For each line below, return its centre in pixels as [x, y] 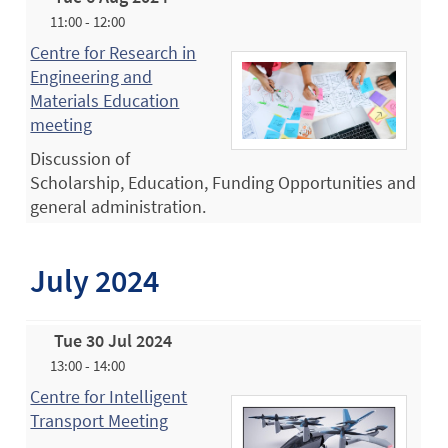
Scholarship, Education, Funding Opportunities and [223, 182]
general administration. [118, 206]
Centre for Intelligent [109, 396]
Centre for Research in [113, 52]
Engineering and [91, 76]
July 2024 [95, 281]
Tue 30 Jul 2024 [113, 340]
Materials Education [105, 100]
